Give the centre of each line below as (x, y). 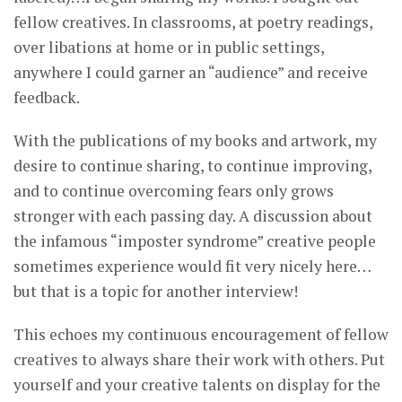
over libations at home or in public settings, (169, 48)
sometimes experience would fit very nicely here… (192, 267)
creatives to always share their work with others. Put (199, 360)
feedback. (47, 98)
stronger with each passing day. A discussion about (193, 216)
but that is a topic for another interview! (156, 292)
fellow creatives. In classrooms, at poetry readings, (193, 22)
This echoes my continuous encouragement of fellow (201, 335)
